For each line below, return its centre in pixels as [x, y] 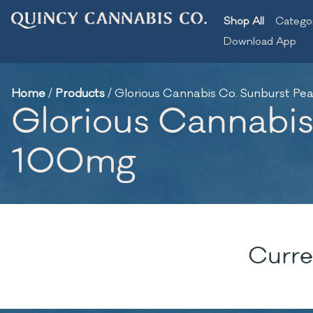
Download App [260, 42]
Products [80, 94]
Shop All [244, 21]
